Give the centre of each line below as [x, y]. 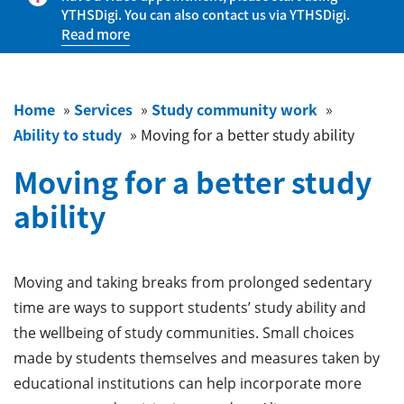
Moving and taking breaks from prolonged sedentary [193, 282]
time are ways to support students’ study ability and [190, 308]
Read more [96, 34]
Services [103, 109]
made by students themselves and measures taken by [197, 358]
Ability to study [68, 134]
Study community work [234, 109]
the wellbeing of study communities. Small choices [184, 333]
